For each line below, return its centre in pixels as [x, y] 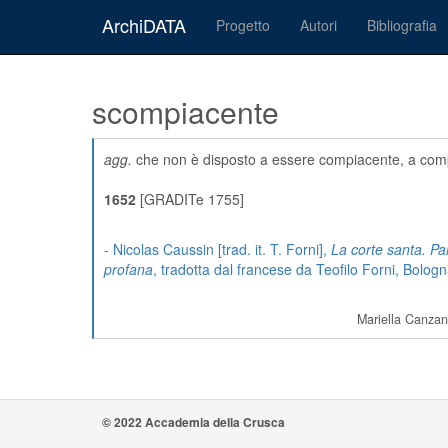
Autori [318, 25]
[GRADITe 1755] [190, 199]
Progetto [243, 25]
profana [128, 269]
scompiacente [185, 111]
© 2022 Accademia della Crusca [193, 422]
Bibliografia [402, 25]
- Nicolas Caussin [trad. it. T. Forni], [217, 249]
